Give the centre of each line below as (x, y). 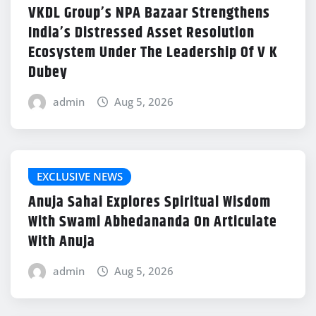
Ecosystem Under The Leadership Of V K (153, 53)
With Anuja (62, 242)
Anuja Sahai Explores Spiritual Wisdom (150, 202)
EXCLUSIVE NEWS (80, 177)
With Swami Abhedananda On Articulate (153, 222)
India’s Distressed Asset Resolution (141, 34)
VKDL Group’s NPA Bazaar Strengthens (149, 14)
